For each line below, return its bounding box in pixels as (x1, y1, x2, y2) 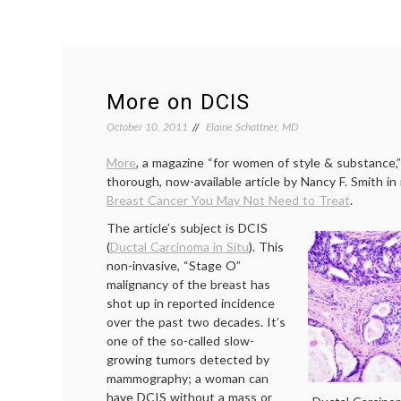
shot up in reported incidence (107, 295, 275, 311)
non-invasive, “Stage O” (107, 258, 241, 273)
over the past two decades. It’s (107, 314, 286, 329)
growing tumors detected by (107, 352, 269, 367)
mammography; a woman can (107, 371, 269, 386)
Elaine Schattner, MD (206, 120, 298, 133)
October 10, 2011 (107, 120, 188, 133)
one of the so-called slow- (107, 333, 254, 348)
